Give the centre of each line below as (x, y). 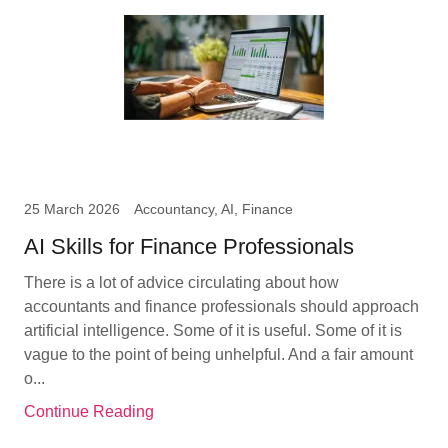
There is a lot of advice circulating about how (181, 282)
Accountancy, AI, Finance (213, 209)
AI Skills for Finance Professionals (189, 246)
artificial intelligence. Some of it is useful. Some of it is (213, 330)
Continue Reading (89, 411)
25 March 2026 (72, 209)
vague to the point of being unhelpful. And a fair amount (218, 354)
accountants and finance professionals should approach (221, 306)
